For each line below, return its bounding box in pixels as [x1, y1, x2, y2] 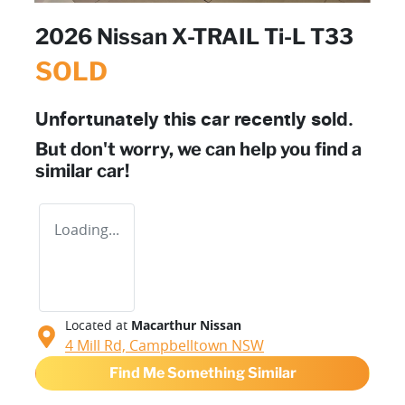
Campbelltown [129, 335, 228, 356]
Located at [65, 316, 127, 334]
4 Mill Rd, [65, 335, 129, 356]
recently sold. [230, 111, 353, 130]
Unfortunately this [35, 111, 201, 130]
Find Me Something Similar [108, 364, 297, 382]
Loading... [54, 220, 119, 240]
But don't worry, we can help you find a [35, 138, 362, 161]
